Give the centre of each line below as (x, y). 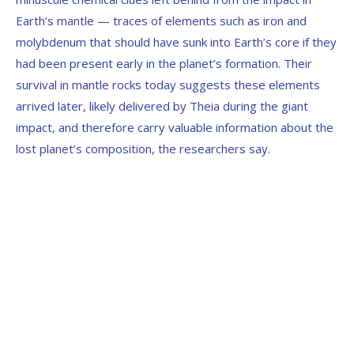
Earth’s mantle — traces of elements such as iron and (161, 21)
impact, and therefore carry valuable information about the (175, 128)
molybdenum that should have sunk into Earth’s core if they (176, 42)
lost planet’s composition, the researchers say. (143, 149)
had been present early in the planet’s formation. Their (164, 64)
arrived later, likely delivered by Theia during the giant (162, 106)
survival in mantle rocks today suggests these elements (168, 85)
